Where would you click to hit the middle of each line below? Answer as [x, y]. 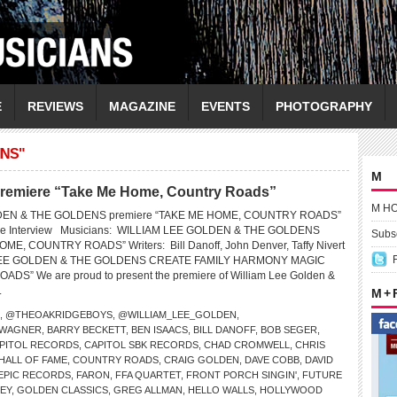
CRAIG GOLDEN [202, 360]
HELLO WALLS [221, 390]
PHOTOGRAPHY [324, 106]
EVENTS [226, 106]
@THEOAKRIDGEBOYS [59, 315]
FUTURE [322, 375]
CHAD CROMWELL [247, 345]
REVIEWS [55, 106]
